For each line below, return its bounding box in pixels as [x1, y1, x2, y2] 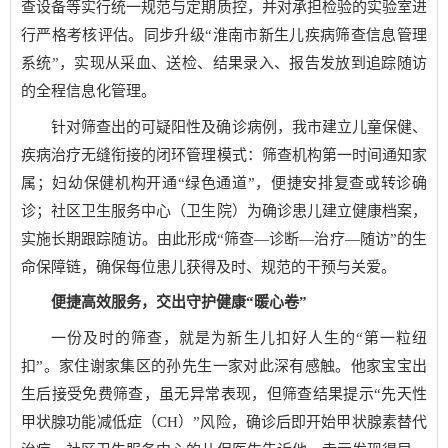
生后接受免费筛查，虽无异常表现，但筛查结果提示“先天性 [21, 385, 427, 402]
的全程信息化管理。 [21, 83, 156, 99]
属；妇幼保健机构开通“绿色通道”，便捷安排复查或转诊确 [21, 174, 427, 191]
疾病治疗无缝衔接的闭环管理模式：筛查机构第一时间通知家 [21, 146, 427, 163]
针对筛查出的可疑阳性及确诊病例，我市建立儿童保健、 [51, 118, 427, 135]
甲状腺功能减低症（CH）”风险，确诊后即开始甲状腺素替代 [21, 413, 427, 430]
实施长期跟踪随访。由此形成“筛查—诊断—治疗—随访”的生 [21, 230, 427, 247]
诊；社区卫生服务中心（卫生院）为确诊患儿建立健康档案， [21, 202, 427, 219]
